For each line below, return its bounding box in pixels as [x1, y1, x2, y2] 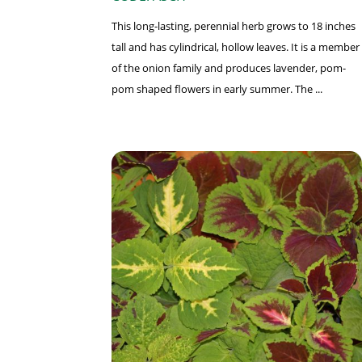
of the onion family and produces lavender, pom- [112, 61, 346, 76]
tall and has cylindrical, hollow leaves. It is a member [112, 40, 360, 55]
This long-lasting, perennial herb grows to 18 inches [112, 19, 356, 34]
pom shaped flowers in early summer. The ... [112, 82, 322, 97]
